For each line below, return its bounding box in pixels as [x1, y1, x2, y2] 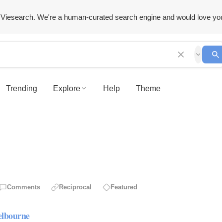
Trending [6, 84, 37, 93]
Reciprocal [59, 183, 92, 191]
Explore [53, 84, 80, 93]
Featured [111, 183, 137, 191]
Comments [7, 183, 40, 191]
